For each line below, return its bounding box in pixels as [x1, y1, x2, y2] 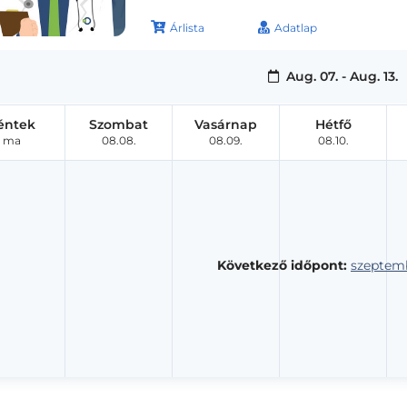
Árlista [170, 20, 204, 35]
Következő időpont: [217, 256, 347, 273]
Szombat [89, 115, 148, 133]
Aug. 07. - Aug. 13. [282, 67, 398, 84]
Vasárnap [194, 115, 257, 133]
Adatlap [274, 20, 317, 35]
